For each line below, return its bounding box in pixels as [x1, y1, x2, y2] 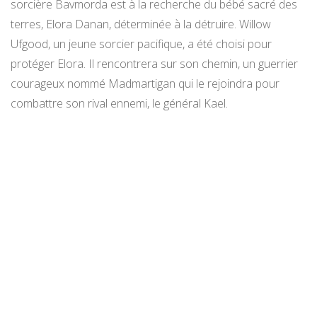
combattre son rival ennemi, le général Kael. [11, 95, 228, 111]
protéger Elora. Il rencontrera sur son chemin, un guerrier [11, 55, 298, 71]
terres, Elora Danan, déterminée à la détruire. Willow [11, 16, 271, 32]
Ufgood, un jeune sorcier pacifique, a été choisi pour [11, 35, 272, 52]
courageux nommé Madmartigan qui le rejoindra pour [11, 75, 279, 91]
